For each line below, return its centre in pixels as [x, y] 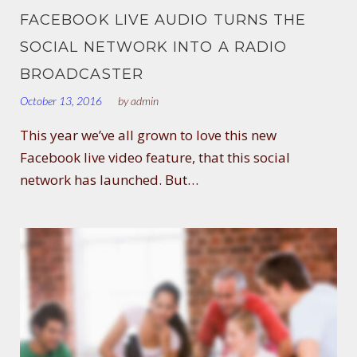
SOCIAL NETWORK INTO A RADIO [154, 47]
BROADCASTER [82, 74]
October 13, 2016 [61, 100]
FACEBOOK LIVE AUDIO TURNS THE [163, 20]
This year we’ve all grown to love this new [148, 135]
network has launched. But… [109, 179]
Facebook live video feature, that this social [155, 157]
